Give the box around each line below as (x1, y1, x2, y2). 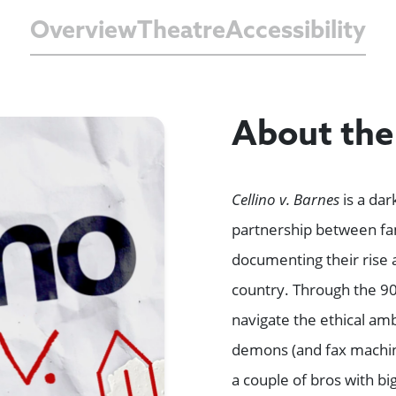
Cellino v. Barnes (232, 189, 340, 210)
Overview (30, 20, 137, 45)
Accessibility (225, 20, 366, 45)
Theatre (137, 20, 225, 45)
